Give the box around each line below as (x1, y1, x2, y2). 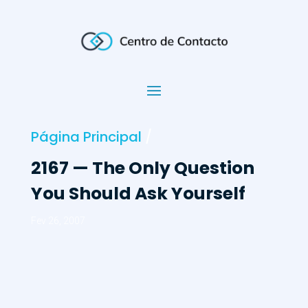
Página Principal (30, 126, 142, 146)
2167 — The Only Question (30, 155, 254, 180)
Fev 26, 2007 (30, 214, 85, 226)
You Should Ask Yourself (30, 181, 245, 206)
